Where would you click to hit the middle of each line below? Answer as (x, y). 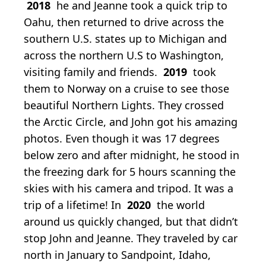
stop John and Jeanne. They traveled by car (131, 238)
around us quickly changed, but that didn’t (131, 221)
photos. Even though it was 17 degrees (122, 138)
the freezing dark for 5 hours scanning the (130, 171)
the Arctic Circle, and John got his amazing (131, 121)
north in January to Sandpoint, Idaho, (117, 254)
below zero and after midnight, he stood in (132, 155)
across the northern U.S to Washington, (124, 55)
